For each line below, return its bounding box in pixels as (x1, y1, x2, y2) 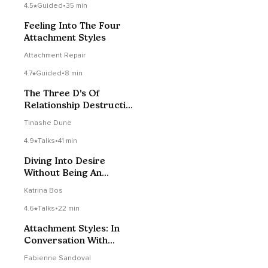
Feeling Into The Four (24, 20, 121, 32)
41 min (58, 136, 77, 146)
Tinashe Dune (24, 118, 72, 128)
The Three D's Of (24, 87, 100, 99)
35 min (66, 1, 87, 11)
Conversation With (24, 234, 108, 246)
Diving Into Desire (24, 155, 105, 167)
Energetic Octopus (24, 179, 110, 191)
